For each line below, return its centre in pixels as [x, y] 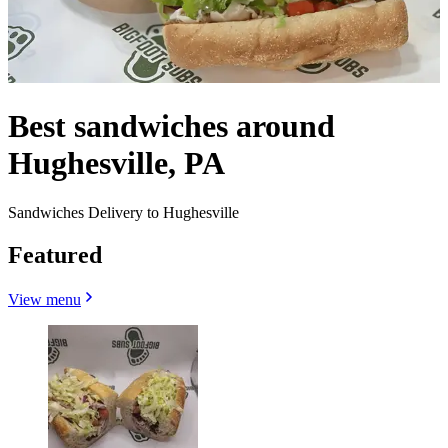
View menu [44, 299]
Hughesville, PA [116, 163]
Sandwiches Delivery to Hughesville [123, 212]
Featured [55, 254]
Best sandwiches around [171, 126]
